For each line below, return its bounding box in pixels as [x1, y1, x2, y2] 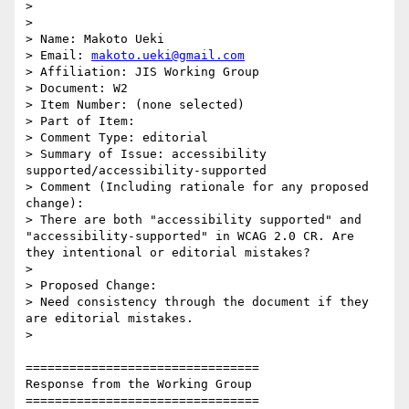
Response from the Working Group [26, 377, 252, 392]
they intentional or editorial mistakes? [26, 246, 310, 260]
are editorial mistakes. [26, 311, 194, 326]
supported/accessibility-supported [26, 163, 267, 178]
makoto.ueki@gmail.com [91, 48, 245, 63]
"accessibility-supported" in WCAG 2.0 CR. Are [26, 229, 354, 244]
